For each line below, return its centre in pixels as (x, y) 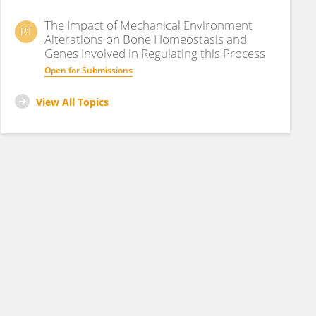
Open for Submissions (89, 70)
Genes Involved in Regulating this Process (155, 53)
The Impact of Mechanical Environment (148, 25)
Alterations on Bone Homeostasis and (146, 39)
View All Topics (72, 102)
